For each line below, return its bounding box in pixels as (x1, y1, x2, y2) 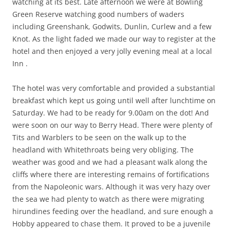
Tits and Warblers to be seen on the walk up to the (12, 132, 186, 142)
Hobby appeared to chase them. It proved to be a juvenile (12, 218, 210, 228)
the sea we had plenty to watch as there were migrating (12, 194, 204, 204)
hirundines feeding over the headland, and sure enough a (12, 206, 213, 216)
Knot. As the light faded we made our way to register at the (12, 33, 216, 44)
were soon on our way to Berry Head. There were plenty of (12, 120, 213, 130)
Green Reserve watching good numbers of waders (12, 9, 184, 19)
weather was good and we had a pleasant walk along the (12, 157, 207, 167)
